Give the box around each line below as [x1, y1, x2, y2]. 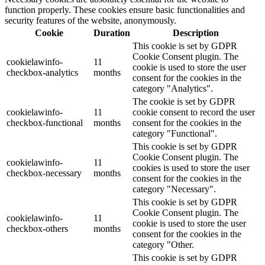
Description [172, 28, 219, 38]
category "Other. [132, 240, 194, 250]
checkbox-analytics [7, 67, 78, 78]
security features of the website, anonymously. [5, 15, 176, 26]
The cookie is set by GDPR [132, 96, 235, 107]
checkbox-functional [7, 118, 83, 128]
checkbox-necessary [7, 168, 82, 179]
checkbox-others [7, 224, 68, 234]
